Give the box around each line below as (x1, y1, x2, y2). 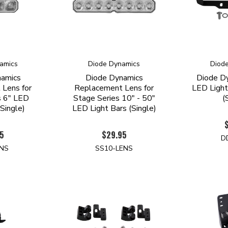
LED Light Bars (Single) (72, 103, 156, 114)
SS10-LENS (95, 144, 133, 154)
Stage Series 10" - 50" (73, 93, 155, 104)
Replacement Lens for (74, 82, 154, 94)
